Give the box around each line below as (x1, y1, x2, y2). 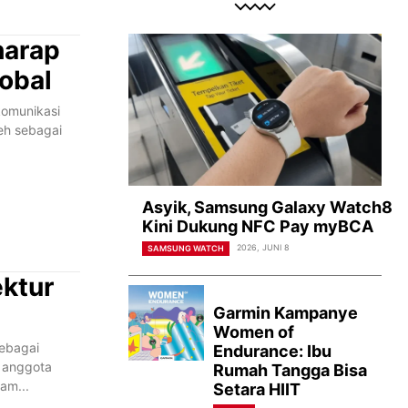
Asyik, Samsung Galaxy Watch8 (142, 197, 393, 217)
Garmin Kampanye (213, 302, 359, 322)
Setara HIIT (213, 379, 301, 399)
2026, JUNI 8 (237, 241, 290, 252)
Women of (213, 321, 295, 342)
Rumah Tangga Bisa (213, 360, 368, 380)
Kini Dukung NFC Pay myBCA (142, 216, 373, 236)
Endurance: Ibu (213, 341, 332, 361)
